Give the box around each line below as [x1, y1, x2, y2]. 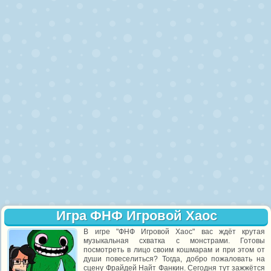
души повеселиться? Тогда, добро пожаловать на [83, 255, 266, 263]
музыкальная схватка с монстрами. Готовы [83, 237, 266, 245]
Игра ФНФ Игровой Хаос [56, 208, 217, 223]
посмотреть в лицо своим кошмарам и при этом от [83, 246, 266, 254]
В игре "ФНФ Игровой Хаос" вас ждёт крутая [83, 227, 266, 236]
